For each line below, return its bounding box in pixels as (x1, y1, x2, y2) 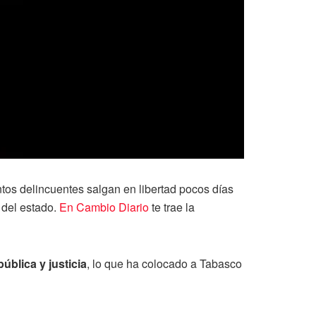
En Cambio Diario (59, 198, 149, 215)
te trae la (149, 198, 195, 215)
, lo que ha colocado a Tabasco (87, 255, 242, 272)
